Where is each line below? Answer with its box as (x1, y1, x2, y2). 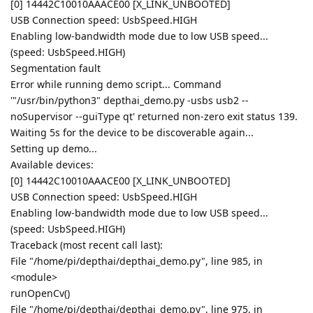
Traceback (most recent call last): (10, 238, 163, 252)
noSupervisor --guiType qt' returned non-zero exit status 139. (10, 109, 298, 123)
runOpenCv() (10, 286, 70, 300)
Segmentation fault (10, 61, 101, 75)
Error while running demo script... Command (10, 77, 221, 91)
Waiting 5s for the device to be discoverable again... (10, 125, 254, 139)
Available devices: (10, 157, 94, 171)
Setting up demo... (10, 141, 97, 155)
